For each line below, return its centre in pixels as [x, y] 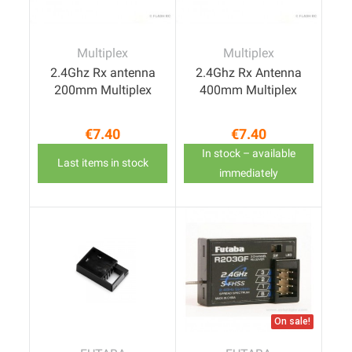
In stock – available [248, 153]
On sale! [292, 322]
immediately [248, 172]
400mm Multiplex [249, 90]
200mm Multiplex [103, 90]
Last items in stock [103, 163]
